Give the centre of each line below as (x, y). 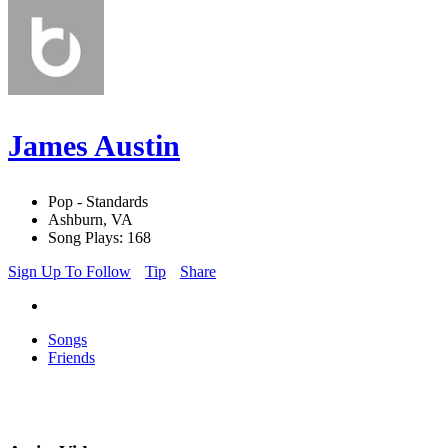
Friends (71, 358)
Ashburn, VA (90, 220)
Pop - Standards (98, 202)
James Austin (94, 146)
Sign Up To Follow (69, 272)
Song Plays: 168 (99, 238)
